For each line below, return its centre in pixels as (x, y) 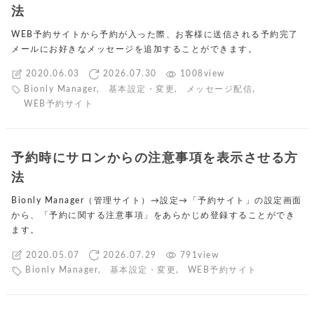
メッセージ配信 (219, 89)
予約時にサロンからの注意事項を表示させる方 (155, 158)
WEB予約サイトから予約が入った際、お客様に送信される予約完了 (155, 34)
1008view (202, 74)
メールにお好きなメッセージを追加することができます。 (134, 49)
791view (199, 255)
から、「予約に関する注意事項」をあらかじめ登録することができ (153, 215)
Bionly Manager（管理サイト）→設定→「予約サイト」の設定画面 (157, 200)
